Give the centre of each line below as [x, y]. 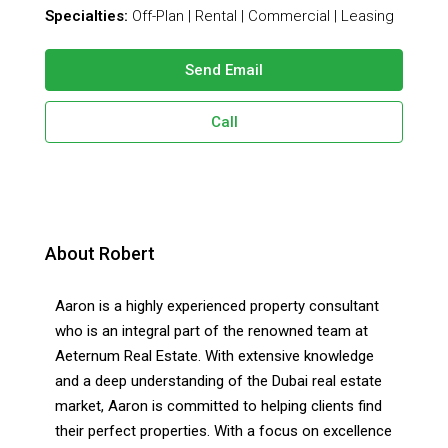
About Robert [100, 253]
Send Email [224, 69]
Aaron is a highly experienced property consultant [217, 305]
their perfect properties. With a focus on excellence [223, 430]
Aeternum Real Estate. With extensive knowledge [214, 355]
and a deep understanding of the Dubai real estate [218, 380]
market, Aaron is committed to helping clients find [218, 405]
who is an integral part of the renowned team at [211, 330]
